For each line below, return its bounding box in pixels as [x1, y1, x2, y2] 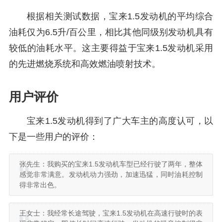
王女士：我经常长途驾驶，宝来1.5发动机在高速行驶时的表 [19, 209, 203, 217]
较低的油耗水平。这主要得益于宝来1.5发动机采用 [9, 43, 213, 53]
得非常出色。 [19, 181, 61, 189]
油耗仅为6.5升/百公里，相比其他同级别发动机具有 [9, 27, 213, 37]
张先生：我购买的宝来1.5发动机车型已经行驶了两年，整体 [19, 160, 203, 168]
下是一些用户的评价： [9, 132, 98, 142]
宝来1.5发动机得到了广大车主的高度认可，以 [27, 116, 213, 126]
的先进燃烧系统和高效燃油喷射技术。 [9, 59, 161, 69]
